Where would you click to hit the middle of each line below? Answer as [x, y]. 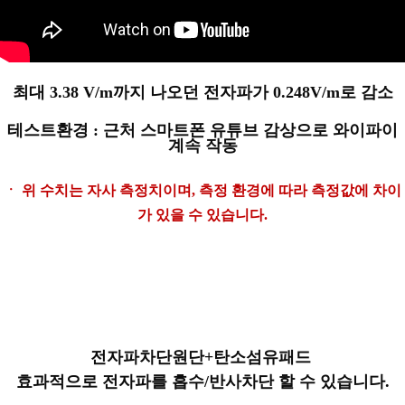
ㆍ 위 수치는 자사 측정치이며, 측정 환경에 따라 [157, 190]
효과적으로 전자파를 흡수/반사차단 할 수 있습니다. [202, 381]
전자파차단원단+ [151, 357]
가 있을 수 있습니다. [202, 214]
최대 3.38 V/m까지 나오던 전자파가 [142, 92]
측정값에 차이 [356, 190]
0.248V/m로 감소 [333, 92]
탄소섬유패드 [262, 357]
